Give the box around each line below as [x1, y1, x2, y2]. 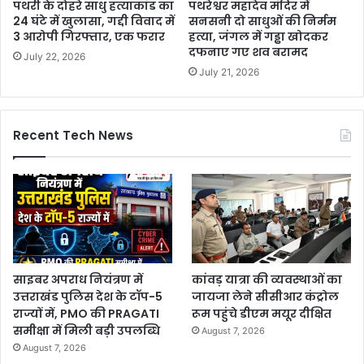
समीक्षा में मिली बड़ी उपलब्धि [13, 323, 160, 340]
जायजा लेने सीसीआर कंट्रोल [192, 288, 340, 305]
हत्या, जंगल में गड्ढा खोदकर [188, 28, 328, 45]
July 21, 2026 [199, 65, 259, 78]
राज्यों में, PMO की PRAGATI [13, 305, 159, 323]
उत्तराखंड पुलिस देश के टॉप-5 [13, 288, 162, 305]
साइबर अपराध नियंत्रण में [13, 271, 143, 288]
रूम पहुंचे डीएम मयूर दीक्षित [192, 305, 332, 323]
